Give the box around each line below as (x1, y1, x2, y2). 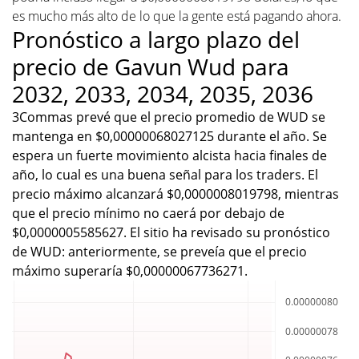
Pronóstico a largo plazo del (12, 23, 300, 54)
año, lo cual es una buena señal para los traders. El (12, 165, 318, 184)
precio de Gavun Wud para (12, 50, 289, 82)
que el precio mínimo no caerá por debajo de (12, 204, 284, 222)
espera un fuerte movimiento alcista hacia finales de (12, 146, 327, 164)
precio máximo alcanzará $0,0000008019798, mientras (12, 184, 339, 203)
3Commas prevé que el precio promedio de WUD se (12, 107, 325, 126)
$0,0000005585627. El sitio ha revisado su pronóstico (12, 223, 330, 241)
